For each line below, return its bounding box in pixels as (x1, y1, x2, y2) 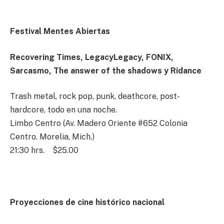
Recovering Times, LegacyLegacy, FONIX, (10, 52, 173, 62)
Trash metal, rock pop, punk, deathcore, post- (10, 91, 180, 101)
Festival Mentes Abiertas (10, 26, 110, 36)
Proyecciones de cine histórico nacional (10, 197, 164, 207)
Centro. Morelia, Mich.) (10, 132, 94, 142)
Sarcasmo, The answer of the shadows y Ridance (10, 65, 201, 75)
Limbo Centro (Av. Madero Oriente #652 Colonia (10, 118, 187, 128)
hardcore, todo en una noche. (10, 105, 117, 115)
